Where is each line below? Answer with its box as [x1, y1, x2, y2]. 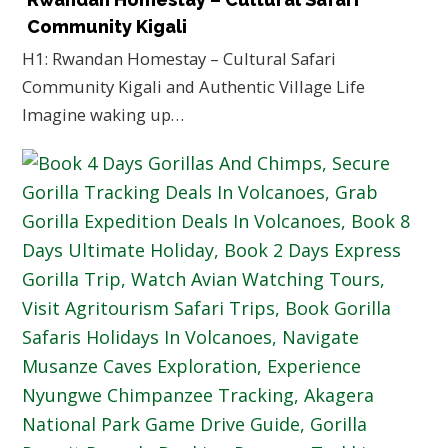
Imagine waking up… [22, 103, 185, 127]
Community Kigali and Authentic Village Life [22, 75, 366, 99]
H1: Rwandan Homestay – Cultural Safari [22, 47, 337, 71]
